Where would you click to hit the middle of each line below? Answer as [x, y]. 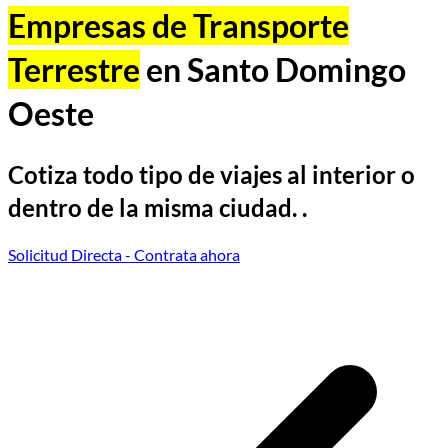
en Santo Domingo [273, 70]
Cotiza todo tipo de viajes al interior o [211, 174]
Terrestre [74, 70]
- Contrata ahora [181, 254]
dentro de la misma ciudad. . [157, 207]
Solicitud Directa [65, 254]
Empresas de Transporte [178, 26]
